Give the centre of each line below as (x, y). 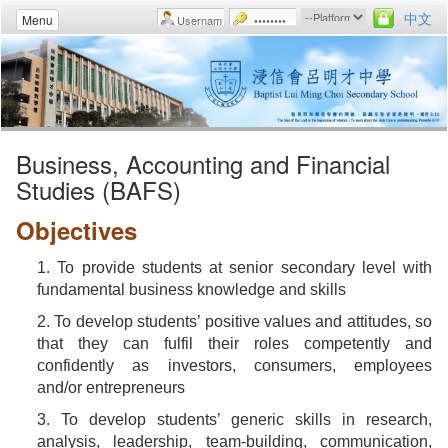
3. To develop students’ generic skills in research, (234, 419)
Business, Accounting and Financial (203, 163)
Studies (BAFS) (98, 189)
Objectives (76, 229)
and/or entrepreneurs (111, 387)
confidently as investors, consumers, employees (234, 365)
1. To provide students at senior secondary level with (234, 267)
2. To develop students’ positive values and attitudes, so (234, 321)
